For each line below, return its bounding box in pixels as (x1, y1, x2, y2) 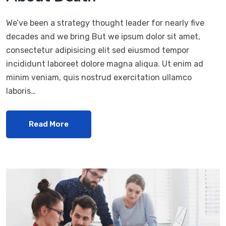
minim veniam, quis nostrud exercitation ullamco (6, 72, 192, 82)
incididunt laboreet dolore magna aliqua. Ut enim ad (6, 59, 203, 69)
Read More (29, 119, 69, 129)
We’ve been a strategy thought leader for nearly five (6, 18, 204, 28)
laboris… (6, 86, 36, 96)
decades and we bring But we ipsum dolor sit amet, (6, 31, 200, 41)
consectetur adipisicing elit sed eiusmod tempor (6, 45, 189, 55)
